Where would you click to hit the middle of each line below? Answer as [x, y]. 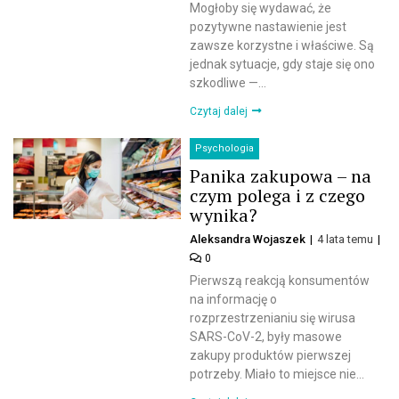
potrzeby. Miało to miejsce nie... [277, 375]
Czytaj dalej [220, 112]
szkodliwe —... [228, 83]
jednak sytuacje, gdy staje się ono [283, 65]
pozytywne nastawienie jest [269, 27]
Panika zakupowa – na [281, 176]
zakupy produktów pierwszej [271, 356]
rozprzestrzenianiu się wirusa [273, 318]
